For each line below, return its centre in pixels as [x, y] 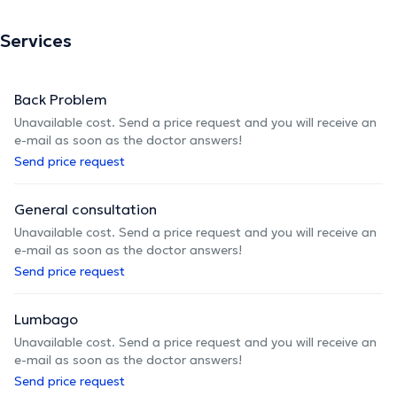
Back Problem [61, 99]
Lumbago [46, 319]
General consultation [86, 209]
